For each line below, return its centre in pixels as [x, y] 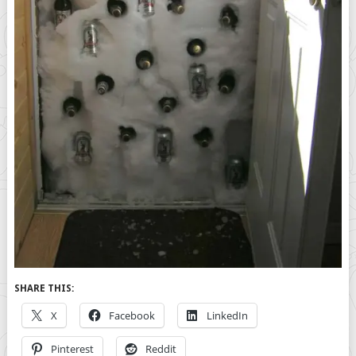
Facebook [132, 316]
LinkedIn [227, 316]
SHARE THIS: [44, 289]
